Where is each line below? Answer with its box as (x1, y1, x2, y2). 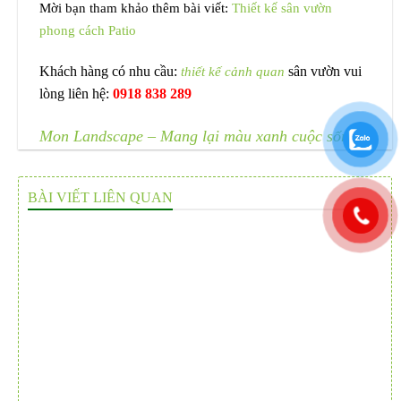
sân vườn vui (285, 63, 362, 79)
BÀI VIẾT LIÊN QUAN (28, 189, 173, 205)
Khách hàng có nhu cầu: (39, 63, 181, 79)
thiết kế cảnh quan (181, 63, 285, 79)
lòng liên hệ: (39, 85, 109, 101)
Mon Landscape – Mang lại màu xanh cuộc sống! (39, 126, 363, 145)
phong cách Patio (39, 22, 136, 38)
